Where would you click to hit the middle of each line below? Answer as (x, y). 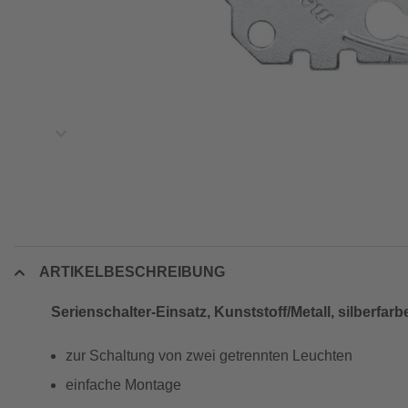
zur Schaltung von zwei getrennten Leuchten (209, 356)
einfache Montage (123, 385)
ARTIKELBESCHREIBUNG (132, 272)
